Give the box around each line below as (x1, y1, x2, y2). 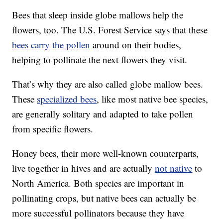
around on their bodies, (90, 38, 182, 51)
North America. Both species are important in (12, 177, 185, 190)
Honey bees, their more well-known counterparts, (12, 147, 199, 160)
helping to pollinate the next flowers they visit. (12, 53, 188, 66)
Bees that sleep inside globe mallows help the (12, 8, 184, 21)
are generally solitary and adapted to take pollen (12, 108, 194, 120)
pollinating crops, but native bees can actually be (12, 192, 197, 205)
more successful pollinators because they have (12, 207, 185, 220)
